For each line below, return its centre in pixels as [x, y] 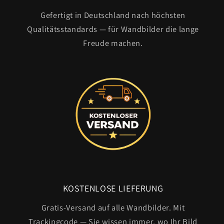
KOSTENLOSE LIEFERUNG [113, 188]
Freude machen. [113, 43]
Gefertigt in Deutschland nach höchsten [113, 15]
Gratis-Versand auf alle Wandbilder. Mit [113, 208]
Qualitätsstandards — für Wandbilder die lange [113, 29]
